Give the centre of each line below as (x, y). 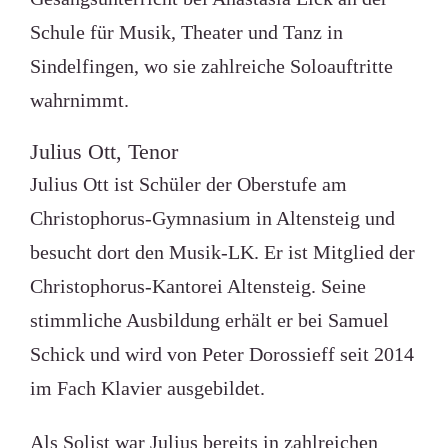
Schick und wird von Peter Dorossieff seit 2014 (221, 354)
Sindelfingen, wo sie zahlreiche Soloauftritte (211, 66)
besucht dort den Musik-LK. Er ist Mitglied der (222, 252)
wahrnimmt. (79, 100)
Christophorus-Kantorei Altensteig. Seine (197, 286)
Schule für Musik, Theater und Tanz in (186, 32)
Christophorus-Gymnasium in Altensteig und (212, 218)
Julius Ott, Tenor (103, 151)
